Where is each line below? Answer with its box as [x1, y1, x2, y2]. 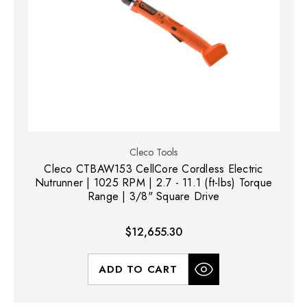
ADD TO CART [99, 261, 177, 277]
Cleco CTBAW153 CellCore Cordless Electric [44, 160, 263, 177]
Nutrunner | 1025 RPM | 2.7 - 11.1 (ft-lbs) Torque [34, 174, 273, 191]
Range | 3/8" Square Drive [87, 188, 220, 204]
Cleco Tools [130, 145, 177, 159]
